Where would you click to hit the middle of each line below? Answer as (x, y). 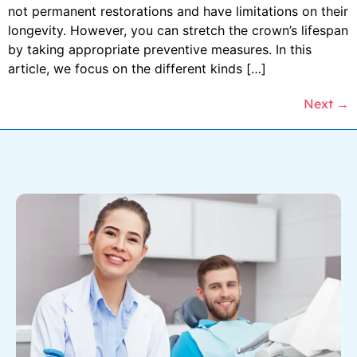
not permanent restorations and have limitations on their (178, 11)
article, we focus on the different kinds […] (137, 68)
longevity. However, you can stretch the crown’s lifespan (178, 30)
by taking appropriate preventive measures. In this (160, 49)
